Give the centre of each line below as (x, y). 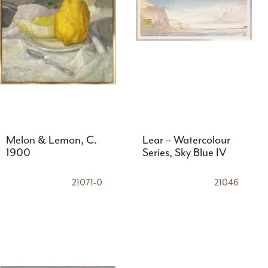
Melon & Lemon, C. (51, 140)
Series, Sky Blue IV (184, 153)
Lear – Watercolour (186, 140)
